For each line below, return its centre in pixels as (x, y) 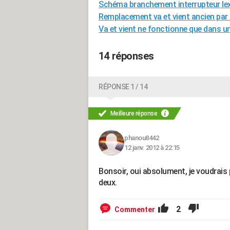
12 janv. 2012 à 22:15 (152, 148)
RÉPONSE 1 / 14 (123, 87)
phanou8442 (141, 138)
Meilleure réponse (134, 113)
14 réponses (126, 56)
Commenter (135, 209)
